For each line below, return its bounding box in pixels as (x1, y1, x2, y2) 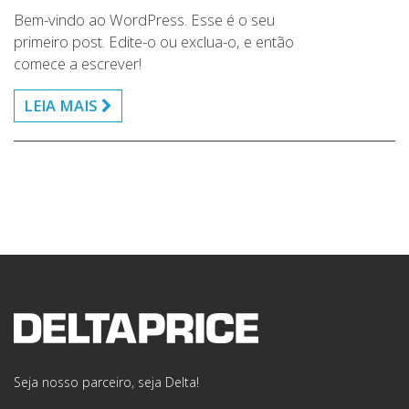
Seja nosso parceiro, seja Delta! (14, 373, 199, 391)
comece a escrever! (14, 53, 142, 74)
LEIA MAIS (24, 95, 101, 116)
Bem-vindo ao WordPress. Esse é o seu (14, 9, 275, 30)
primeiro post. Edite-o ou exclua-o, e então (14, 31, 294, 52)
